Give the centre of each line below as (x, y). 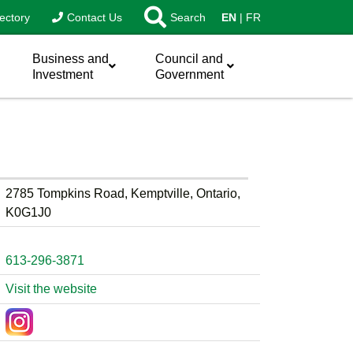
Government (190, 75)
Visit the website (51, 288)
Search (188, 17)
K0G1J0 (28, 212)
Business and (71, 59)
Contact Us (95, 17)
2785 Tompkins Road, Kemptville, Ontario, (123, 193)
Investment (63, 75)
